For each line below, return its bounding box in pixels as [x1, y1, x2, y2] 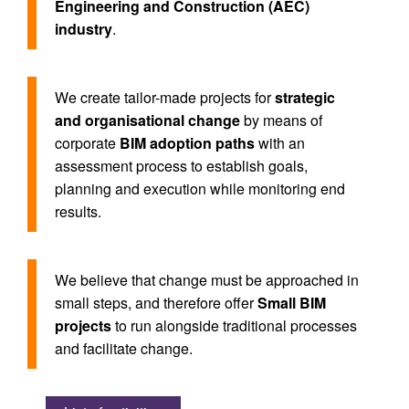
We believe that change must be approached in [55, 269, 359, 290]
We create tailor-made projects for [55, 87, 275, 108]
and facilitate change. [55, 338, 193, 359]
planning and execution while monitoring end [55, 178, 345, 199]
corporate [55, 132, 120, 153]
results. [55, 201, 101, 222]
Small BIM [257, 292, 326, 313]
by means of [240, 110, 322, 131]
